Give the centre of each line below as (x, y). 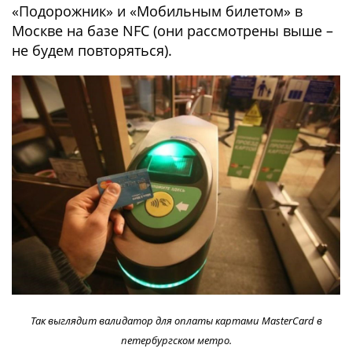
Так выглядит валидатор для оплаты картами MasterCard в (176, 321)
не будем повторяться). (92, 51)
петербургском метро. (176, 341)
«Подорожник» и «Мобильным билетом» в (157, 11)
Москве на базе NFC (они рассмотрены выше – (172, 31)
